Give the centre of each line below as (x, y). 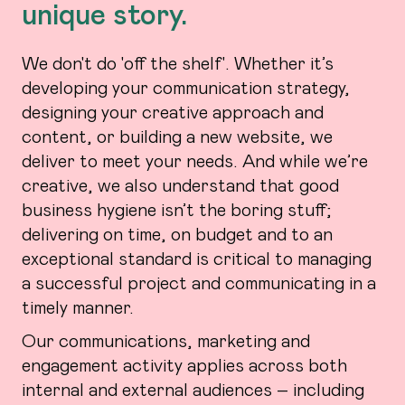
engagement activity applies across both (184, 364)
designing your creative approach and (173, 111)
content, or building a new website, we (177, 136)
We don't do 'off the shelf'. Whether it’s (178, 62)
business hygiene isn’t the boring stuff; (176, 209)
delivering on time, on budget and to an (177, 233)
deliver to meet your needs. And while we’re (195, 160)
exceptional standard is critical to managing (197, 258)
